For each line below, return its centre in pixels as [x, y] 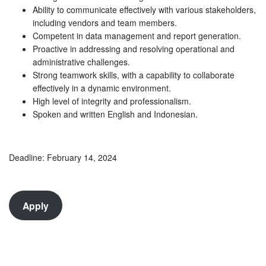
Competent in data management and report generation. [137, 35]
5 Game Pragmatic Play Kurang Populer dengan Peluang [140, 240]
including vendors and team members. [105, 22]
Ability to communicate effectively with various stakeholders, [144, 9]
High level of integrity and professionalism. [112, 101]
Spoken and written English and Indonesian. [115, 114]
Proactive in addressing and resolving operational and [134, 48]
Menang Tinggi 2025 [72, 253]
